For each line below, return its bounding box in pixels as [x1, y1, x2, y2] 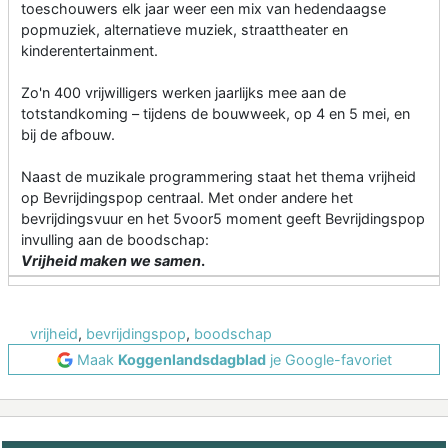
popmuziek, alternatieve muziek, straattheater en [21, 21, 348, 39]
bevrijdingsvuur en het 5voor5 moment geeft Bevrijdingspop [21, 210, 425, 228]
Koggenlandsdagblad [117, 351, 266, 369]
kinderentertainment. [21, 42, 158, 60]
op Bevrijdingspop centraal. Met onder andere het [21, 189, 353, 207]
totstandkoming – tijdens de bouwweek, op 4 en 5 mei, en [21, 105, 410, 123]
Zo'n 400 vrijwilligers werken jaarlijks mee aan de [21, 84, 346, 102]
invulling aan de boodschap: [21, 231, 209, 249]
